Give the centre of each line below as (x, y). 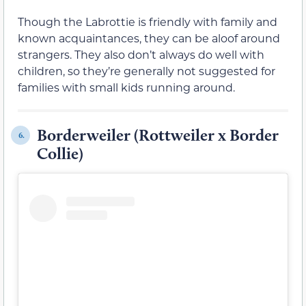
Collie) (62, 154)
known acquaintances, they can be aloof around (149, 38)
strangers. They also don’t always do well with (141, 55)
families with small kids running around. (126, 87)
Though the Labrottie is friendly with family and (148, 22)
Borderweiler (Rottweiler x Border (158, 135)
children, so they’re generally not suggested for (147, 71)
